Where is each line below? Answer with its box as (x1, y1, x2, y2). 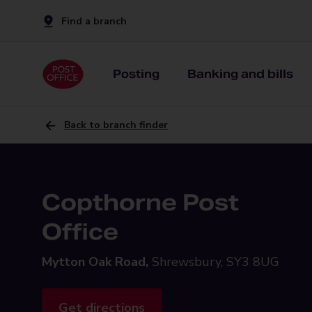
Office (42, 217, 118, 246)
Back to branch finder (64, 118, 168, 132)
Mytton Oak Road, (42, 253, 148, 270)
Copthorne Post (42, 188, 239, 217)
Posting (113, 66, 159, 81)
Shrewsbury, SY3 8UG (152, 253, 279, 270)
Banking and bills (187, 66, 293, 81)
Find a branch (61, 14, 127, 28)
